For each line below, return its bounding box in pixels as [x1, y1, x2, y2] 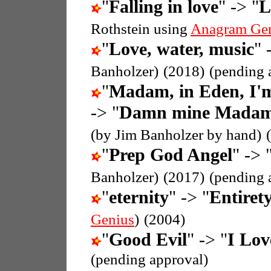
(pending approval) [91, 250, 208, 267]
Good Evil [109, 229, 187, 250]
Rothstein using [91, 20, 191, 37]
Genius [91, 211, 134, 227]
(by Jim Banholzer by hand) [91, 126, 261, 143]
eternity [109, 187, 169, 207]
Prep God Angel [109, 145, 232, 165]
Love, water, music [109, 39, 254, 59]
